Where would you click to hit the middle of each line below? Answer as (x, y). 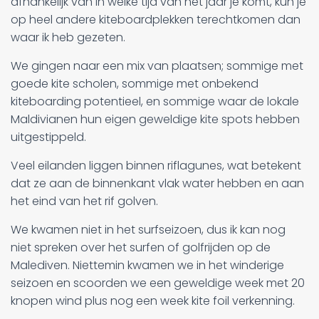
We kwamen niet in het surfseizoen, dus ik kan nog (148, 230)
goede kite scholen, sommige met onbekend (135, 84)
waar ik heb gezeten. (68, 37)
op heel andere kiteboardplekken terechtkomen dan (156, 20)
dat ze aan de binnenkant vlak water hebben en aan (157, 183)
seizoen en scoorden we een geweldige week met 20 (158, 283)
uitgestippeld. (48, 137)
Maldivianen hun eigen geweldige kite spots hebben (155, 119)
